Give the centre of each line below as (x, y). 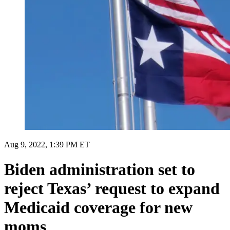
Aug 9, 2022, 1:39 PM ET (47, 144)
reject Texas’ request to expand (112, 189)
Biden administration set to (100, 170)
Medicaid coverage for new (98, 208)
